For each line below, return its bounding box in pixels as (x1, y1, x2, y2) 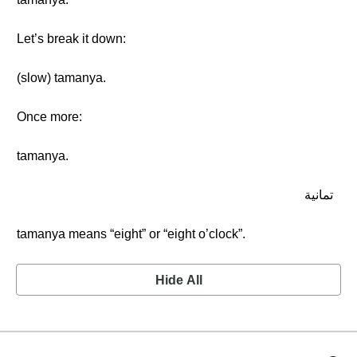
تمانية (304, 188, 333, 202)
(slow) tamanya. (17, 71, 106, 84)
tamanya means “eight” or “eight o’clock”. (17, 227, 245, 241)
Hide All (155, 273, 202, 287)
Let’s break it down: (17, 32, 126, 45)
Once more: (17, 110, 82, 124)
